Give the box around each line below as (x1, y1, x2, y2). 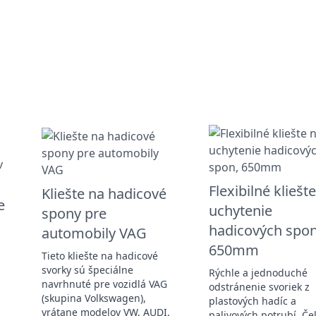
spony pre (41, 203, 107, 223)
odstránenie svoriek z (208, 279, 310, 293)
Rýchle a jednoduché (208, 265, 308, 279)
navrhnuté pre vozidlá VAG (41, 276, 167, 291)
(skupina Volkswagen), (41, 291, 146, 305)
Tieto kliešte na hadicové (41, 248, 158, 262)
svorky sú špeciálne (41, 262, 133, 276)
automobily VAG (41, 223, 147, 243)
